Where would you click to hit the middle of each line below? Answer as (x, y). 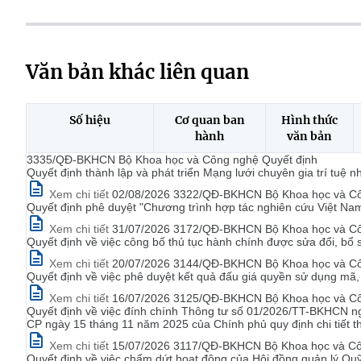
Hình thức (309, 120)
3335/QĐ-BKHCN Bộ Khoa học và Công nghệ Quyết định (172, 160)
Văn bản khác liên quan (137, 72)
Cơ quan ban (210, 120)
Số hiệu (90, 120)
